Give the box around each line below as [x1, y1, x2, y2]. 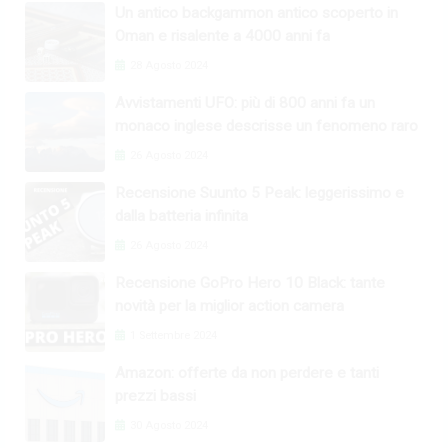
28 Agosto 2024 [127, 59, 208, 73]
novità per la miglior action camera [115, 297, 344, 316]
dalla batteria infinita [115, 207, 248, 226]
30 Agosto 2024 [127, 419, 208, 433]
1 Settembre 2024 [127, 329, 217, 343]
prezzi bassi [115, 387, 196, 406]
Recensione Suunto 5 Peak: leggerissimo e [115, 184, 404, 203]
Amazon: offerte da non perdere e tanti [115, 364, 379, 383]
